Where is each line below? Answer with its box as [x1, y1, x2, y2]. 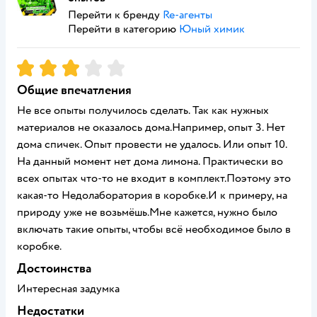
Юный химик [179, 22, 245, 36]
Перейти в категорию [68, 22, 179, 36]
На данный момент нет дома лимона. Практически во [17, 154, 283, 168]
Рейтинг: [17, 58, 64, 72]
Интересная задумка [17, 282, 120, 296]
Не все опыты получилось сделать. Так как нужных [17, 103, 269, 117]
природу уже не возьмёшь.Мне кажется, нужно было [17, 205, 277, 219]
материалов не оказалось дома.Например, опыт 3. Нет [17, 120, 285, 134]
